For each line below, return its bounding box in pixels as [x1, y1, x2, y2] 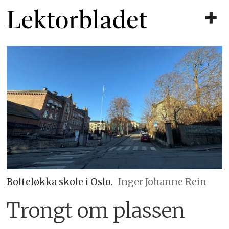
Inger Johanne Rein [118, 175, 207, 188]
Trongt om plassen [7, 197, 186, 223]
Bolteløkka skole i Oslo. [7, 175, 113, 188]
